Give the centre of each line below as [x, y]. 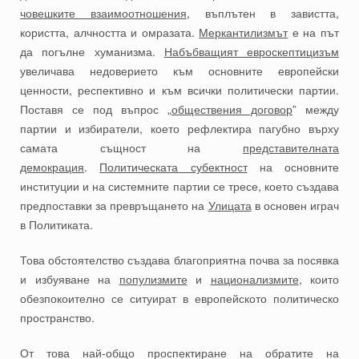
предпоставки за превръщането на [114, 206]
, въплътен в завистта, [262, 13]
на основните [293, 167]
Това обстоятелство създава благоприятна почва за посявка [179, 260]
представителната [291, 148]
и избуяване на [70, 279]
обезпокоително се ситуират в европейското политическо [179, 298]
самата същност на [131, 148]
